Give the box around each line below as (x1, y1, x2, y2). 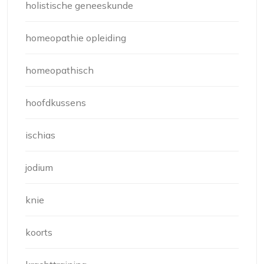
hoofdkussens (25, 97, 86, 109)
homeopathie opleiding (25, 32, 126, 44)
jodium (25, 161, 53, 174)
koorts (25, 226, 52, 239)
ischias (25, 129, 55, 141)
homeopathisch (25, 64, 94, 77)
